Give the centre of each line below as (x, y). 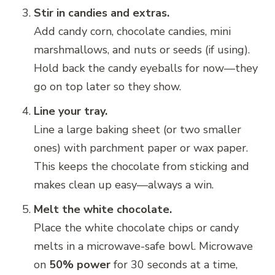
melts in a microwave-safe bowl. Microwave (143, 246)
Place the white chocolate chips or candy (136, 228)
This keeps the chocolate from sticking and (141, 167)
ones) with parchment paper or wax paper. (141, 148)
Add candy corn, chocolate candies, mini (132, 32)
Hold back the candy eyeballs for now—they (146, 68)
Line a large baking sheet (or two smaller (137, 130)
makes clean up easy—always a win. (124, 185)
